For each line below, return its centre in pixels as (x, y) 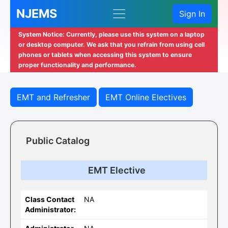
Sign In (192, 14)
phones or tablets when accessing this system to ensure (105, 55)
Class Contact (50, 199)
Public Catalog (58, 141)
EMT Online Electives (146, 97)
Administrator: (50, 209)
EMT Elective (117, 170)
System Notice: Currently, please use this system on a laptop (111, 34)
